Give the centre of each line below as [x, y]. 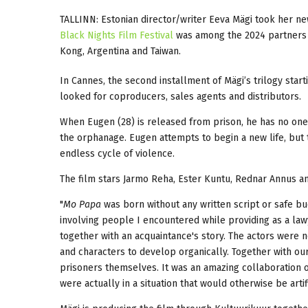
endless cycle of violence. [117, 153]
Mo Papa [82, 204]
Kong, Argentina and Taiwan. [120, 51]
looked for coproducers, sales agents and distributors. [180, 96]
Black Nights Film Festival [117, 35]
